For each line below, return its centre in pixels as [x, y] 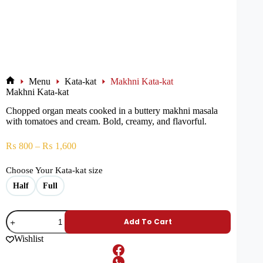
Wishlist [29, 239]
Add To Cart [148, 222]
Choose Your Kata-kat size [54, 171]
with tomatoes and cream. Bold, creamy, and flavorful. [106, 122]
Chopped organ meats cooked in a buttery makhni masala [112, 111]
